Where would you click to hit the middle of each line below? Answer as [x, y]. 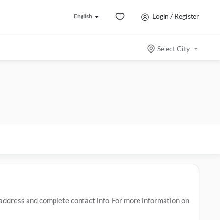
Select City [173, 49]
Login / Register [176, 16]
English [83, 16]
